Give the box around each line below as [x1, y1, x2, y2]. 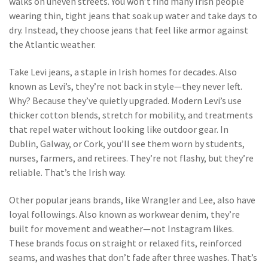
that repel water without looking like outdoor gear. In [9, 123, 229, 135]
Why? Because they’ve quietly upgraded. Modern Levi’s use [9, 95, 242, 106]
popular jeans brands [35, 194, 121, 206]
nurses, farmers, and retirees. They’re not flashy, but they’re [9, 152, 254, 164]
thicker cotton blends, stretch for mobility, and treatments [9, 109, 253, 121]
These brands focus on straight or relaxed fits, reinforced [9, 237, 242, 249]
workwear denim [139, 208, 206, 220]
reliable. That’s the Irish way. [9, 166, 126, 178]
